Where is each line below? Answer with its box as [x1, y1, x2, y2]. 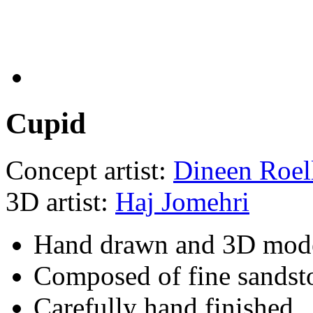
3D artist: [6, 186, 115, 217]
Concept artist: [6, 154, 173, 185]
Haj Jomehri [115, 186, 249, 217]
